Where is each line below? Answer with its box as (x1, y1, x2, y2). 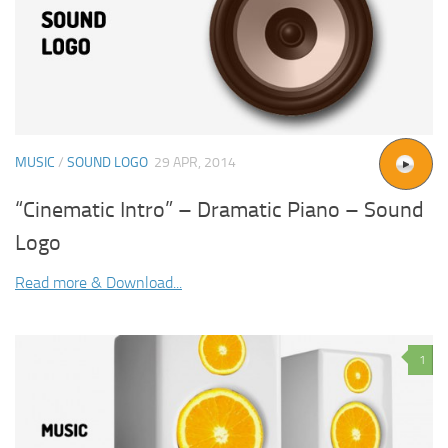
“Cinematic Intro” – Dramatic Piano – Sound (15, 197, 424, 224)
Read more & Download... (15, 273, 182, 293)
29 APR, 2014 (154, 154, 236, 172)
